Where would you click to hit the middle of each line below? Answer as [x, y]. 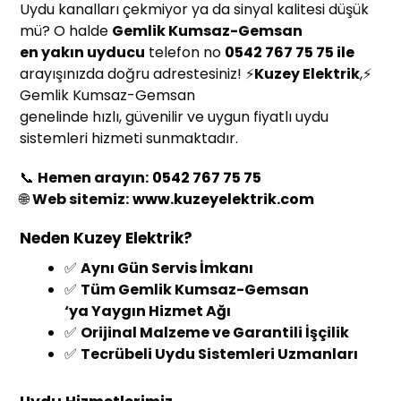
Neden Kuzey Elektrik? [107, 239]
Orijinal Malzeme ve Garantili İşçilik [215, 333]
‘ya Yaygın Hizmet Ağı [148, 311]
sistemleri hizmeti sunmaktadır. [129, 139]
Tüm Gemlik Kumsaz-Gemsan [195, 290]
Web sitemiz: [81, 200]
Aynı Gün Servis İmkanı [167, 269]
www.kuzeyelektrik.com [224, 200]
